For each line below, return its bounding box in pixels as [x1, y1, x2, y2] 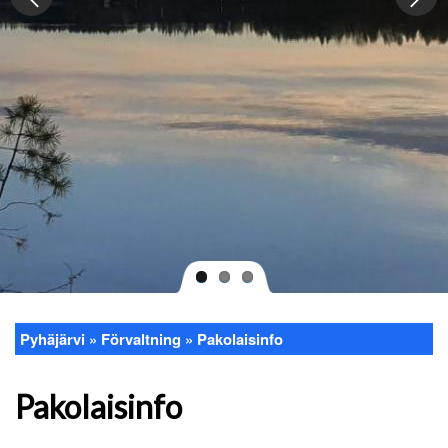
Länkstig [20, 344, 88, 369]
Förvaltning [97, 328, 185, 350]
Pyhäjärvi [20, 328, 85, 350]
